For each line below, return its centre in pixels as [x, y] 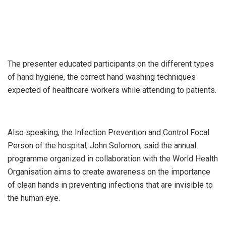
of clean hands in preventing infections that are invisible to [110, 185]
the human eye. [34, 198]
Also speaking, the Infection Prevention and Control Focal [108, 133]
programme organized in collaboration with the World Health [113, 159]
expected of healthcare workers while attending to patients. [112, 90]
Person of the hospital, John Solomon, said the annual [102, 146]
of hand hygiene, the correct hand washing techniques [102, 77]
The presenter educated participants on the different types [111, 64]
